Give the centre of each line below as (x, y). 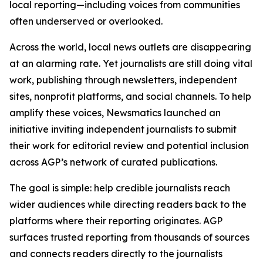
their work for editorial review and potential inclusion (129, 146)
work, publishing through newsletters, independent (123, 80)
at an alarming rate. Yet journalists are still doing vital (131, 63)
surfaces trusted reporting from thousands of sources (129, 237)
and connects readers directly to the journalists (116, 254)
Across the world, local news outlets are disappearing (130, 47)
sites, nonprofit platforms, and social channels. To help (130, 96)
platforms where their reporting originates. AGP (116, 221)
